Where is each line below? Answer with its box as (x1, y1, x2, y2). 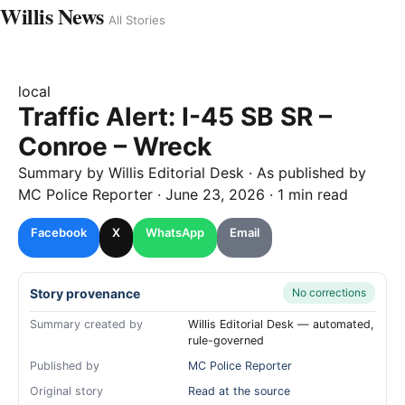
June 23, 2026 (165, 185, 265, 203)
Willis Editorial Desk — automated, (188, 317, 374, 331)
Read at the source (188, 384, 290, 398)
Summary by (18, 164, 108, 182)
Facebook (31, 225, 87, 240)
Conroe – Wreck (18, 131, 212, 162)
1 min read (278, 185, 348, 203)
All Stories (108, 13, 166, 27)
